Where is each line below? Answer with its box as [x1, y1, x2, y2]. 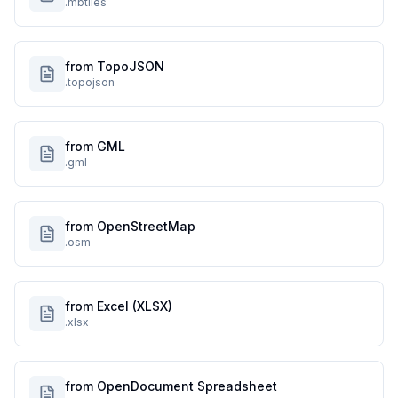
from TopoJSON [65, 59, 164, 74]
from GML [65, 139, 125, 154]
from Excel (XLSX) [65, 298, 172, 314]
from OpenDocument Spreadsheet [65, 378, 277, 394]
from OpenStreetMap [65, 219, 195, 234]
